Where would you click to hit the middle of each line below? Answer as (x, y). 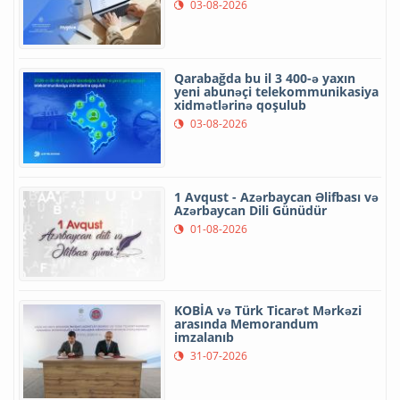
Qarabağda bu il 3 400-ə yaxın (265, 78)
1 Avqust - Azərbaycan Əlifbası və (276, 196)
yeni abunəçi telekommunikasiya (276, 91)
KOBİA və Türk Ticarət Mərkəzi (268, 310)
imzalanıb (204, 337)
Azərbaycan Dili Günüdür (250, 210)
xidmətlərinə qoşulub (240, 104)
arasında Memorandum (246, 323)
